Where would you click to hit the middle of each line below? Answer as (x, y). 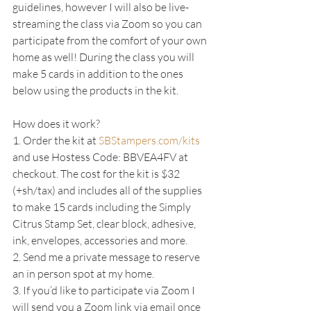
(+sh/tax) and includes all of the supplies (108, 190)
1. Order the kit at (56, 140)
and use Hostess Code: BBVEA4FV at (101, 157)
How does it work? (56, 124)
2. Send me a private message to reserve (107, 257)
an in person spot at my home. (83, 274)
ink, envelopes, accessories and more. (100, 240)
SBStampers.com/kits (149, 140)
